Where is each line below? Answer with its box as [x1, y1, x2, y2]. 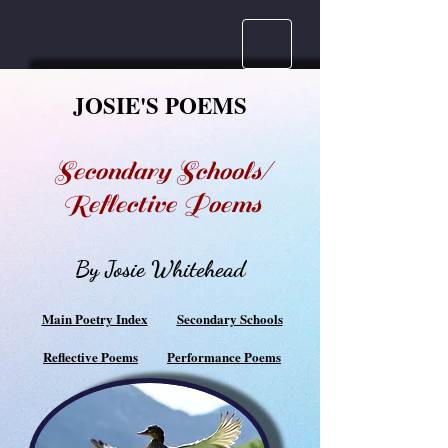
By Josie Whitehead [75, 255, 245, 282]
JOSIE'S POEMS [73, 88, 247, 122]
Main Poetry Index [41, 309, 148, 328]
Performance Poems [167, 347, 281, 366]
